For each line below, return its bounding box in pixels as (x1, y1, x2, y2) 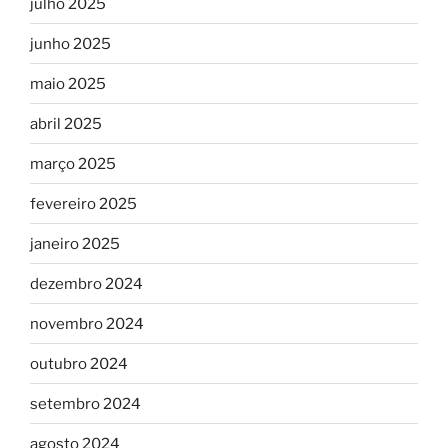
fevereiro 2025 (30, 194, 137, 213)
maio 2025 (30, 74, 106, 93)
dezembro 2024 (30, 274, 143, 293)
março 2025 (30, 154, 116, 173)
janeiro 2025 (30, 234, 120, 253)
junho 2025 (30, 34, 111, 53)
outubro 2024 (30, 354, 128, 373)
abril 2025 (30, 114, 102, 133)
